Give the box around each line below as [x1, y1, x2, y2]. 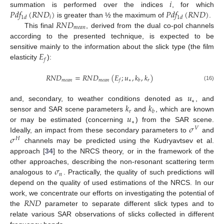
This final [24, 21, 56, 30]
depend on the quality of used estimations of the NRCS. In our [10, 178, 214, 187]
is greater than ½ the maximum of [55, 11, 166, 19]
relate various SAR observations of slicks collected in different [10, 210, 214, 218]
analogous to [10, 168, 55, 176]
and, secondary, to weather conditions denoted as [10, 94, 187, 103]
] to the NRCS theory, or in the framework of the [53, 147, 214, 155]
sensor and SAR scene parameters [10, 105, 126, 113]
